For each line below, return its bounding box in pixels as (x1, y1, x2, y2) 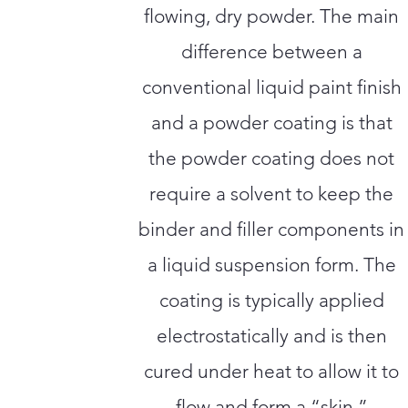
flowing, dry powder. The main (144, 5, 400, 27)
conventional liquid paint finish (141, 76, 402, 98)
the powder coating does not (148, 147, 395, 169)
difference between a (180, 40, 362, 63)
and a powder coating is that (150, 111, 393, 134)
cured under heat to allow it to (144, 360, 400, 382)
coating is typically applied (158, 289, 384, 311)
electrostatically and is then (156, 324, 387, 347)
